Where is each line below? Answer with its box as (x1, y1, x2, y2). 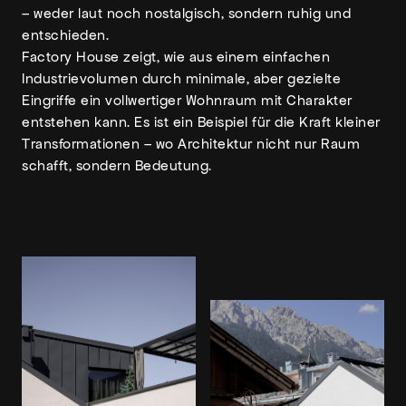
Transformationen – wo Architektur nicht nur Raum (22, 135, 360, 152)
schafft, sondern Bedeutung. (22, 157, 212, 174)
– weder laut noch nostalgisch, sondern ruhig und (22, 5, 351, 22)
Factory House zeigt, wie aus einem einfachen (22, 48, 330, 65)
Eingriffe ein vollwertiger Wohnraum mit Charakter (22, 92, 353, 109)
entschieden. (22, 26, 109, 43)
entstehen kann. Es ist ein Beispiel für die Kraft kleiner (22, 113, 381, 130)
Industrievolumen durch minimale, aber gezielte (22, 70, 341, 87)
